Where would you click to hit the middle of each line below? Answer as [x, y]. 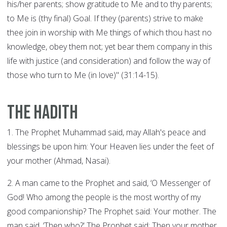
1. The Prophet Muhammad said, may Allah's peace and [106, 133]
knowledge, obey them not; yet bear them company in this [110, 47]
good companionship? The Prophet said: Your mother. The [112, 212]
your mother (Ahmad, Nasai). [59, 161]
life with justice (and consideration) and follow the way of [109, 61]
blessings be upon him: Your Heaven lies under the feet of [110, 147]
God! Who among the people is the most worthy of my [104, 197]
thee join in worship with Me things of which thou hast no [109, 33]
